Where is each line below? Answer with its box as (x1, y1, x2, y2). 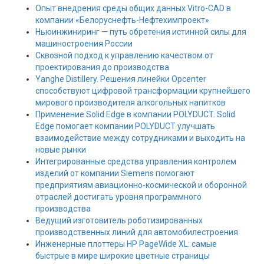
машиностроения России (35, 39, 133, 48)
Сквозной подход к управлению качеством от (35, 51, 213, 60)
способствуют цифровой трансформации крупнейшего (35, 86, 250, 95)
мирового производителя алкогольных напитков (35, 98, 226, 107)
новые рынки (35, 145, 86, 154)
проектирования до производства (35, 62, 169, 72)
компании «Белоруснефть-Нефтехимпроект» (35, 15, 209, 25)
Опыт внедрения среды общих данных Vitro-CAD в (35, 4, 231, 13)
